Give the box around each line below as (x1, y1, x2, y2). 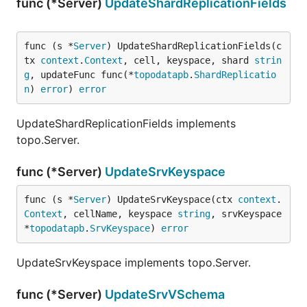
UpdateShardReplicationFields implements (16, 116, 236, 130)
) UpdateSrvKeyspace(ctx (106, 194, 238, 205)
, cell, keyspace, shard (123, 55, 254, 66)
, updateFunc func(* (29, 69, 134, 80)
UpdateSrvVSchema (105, 287, 225, 302)
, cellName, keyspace (62, 208, 177, 219)
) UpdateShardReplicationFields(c (106, 40, 282, 51)
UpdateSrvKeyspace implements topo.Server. (16, 256, 251, 269)
